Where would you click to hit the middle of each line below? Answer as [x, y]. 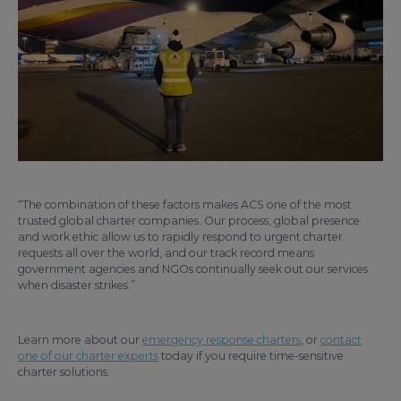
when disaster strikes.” [77, 286]
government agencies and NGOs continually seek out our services [193, 269]
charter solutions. [64, 372]
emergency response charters [222, 340]
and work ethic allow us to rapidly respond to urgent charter [180, 237]
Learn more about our [80, 340]
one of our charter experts [88, 356]
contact [341, 340]
